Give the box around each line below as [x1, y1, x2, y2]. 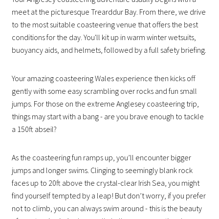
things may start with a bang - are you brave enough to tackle [12, 111, 204, 121]
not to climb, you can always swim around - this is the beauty [12, 203, 202, 213]
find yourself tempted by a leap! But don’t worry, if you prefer [12, 190, 206, 200]
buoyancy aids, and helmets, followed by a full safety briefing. [12, 44, 206, 55]
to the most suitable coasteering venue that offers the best [12, 19, 198, 29]
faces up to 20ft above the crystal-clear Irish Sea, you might [12, 177, 199, 188]
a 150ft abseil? [12, 124, 57, 134]
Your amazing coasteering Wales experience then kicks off [12, 73, 195, 83]
